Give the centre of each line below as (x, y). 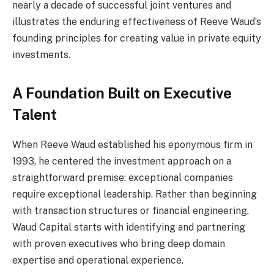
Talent (35, 114)
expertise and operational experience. (98, 260)
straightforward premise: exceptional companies (123, 177)
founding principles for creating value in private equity (137, 38)
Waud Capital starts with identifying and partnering (129, 227)
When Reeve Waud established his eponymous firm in (132, 144)
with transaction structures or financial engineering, (131, 210)
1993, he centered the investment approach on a (122, 161)
